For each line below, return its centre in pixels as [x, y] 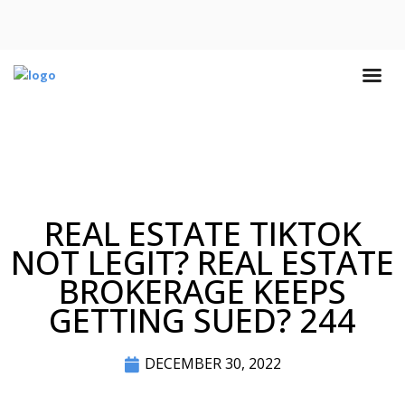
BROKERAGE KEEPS [202, 292]
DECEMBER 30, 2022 [213, 364]
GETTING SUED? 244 [202, 321]
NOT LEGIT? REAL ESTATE [202, 263]
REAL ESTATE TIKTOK [202, 234]
